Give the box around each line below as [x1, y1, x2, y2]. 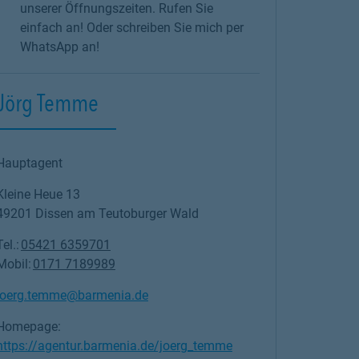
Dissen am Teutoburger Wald [34, 206, 199, 221]
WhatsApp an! [19, 39, 99, 54]
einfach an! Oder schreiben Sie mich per [19, 20, 244, 35]
